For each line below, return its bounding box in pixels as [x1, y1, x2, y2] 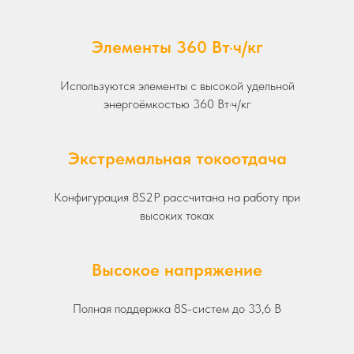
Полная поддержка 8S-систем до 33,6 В [73, 300, 281, 316]
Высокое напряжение [92, 258, 262, 280]
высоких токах [140, 207, 214, 223]
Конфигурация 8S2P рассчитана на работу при [54, 189, 300, 205]
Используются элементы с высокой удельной [59, 77, 295, 93]
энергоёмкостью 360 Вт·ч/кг [103, 96, 251, 111]
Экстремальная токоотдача [67, 147, 287, 168]
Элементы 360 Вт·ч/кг [91, 36, 263, 57]
